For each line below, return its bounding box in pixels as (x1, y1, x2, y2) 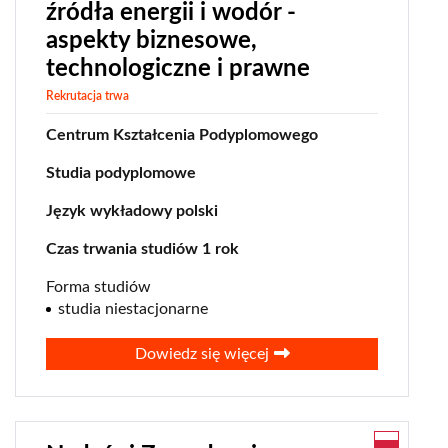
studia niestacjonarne (58, 301, 208, 318)
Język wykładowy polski (46, 203, 218, 220)
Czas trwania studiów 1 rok (46, 241, 239, 258)
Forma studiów (46, 279, 151, 296)
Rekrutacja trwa (46, 90, 129, 103)
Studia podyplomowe (46, 165, 196, 182)
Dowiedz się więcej (134, 346, 269, 363)
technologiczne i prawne (46, 57, 310, 82)
